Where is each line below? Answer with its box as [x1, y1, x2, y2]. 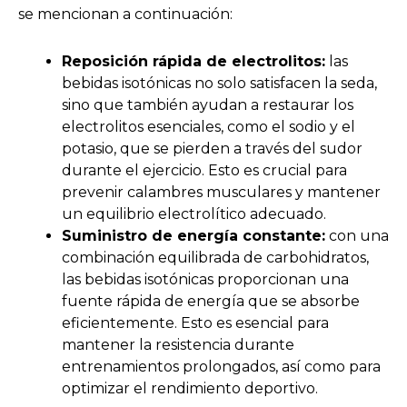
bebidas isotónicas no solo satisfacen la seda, [62, 74, 377, 92]
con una [325, 226, 389, 244]
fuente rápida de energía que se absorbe [62, 292, 360, 310]
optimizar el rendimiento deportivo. [62, 379, 318, 397]
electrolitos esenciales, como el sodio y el [62, 117, 355, 135]
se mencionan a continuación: [18, 5, 233, 23]
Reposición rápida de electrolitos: [62, 52, 325, 70]
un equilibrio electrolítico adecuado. [62, 204, 326, 223]
